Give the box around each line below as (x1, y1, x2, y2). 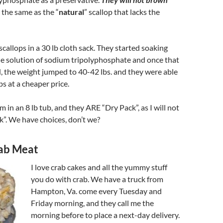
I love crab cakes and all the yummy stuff (31, 162, 167, 172)
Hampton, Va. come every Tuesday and (31, 186, 162, 196)
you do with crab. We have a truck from (31, 174, 163, 184)
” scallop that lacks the (84, 6, 160, 16)
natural (59, 6, 84, 16)
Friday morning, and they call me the (31, 198, 154, 208)
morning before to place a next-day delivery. (31, 210, 180, 220)
